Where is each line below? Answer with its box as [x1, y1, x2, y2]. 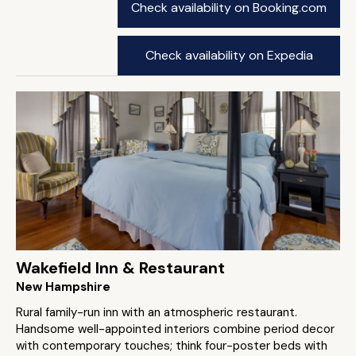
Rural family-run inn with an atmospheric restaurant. [16, 304, 297, 320]
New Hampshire [16, 279, 110, 295]
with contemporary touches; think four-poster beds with [16, 338, 327, 354]
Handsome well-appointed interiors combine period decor [16, 321, 335, 337]
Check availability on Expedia [145, 47, 313, 64]
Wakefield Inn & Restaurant [16, 257, 225, 278]
